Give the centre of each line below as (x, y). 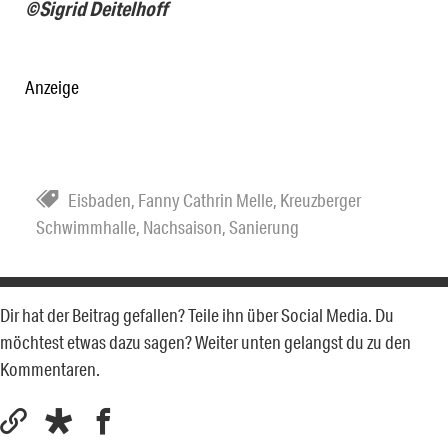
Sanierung (264, 227)
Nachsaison (182, 227)
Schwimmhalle (86, 227)
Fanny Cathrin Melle (205, 200)
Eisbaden (99, 200)
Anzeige (52, 87)
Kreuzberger (320, 200)
